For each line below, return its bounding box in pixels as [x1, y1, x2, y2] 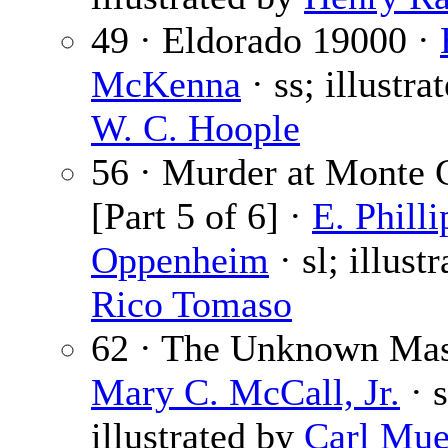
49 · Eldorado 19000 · [91, 19, 440, 62]
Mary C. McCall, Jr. [91, 371, 400, 414]
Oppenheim [91, 239, 269, 282]
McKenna [91, 63, 241, 106]
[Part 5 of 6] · [91, 195, 312, 238]
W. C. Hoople [91, 107, 300, 150]
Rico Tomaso [91, 283, 292, 326]
